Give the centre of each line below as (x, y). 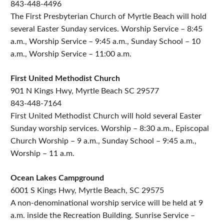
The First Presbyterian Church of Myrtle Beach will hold (108, 16)
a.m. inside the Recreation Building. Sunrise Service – (103, 215)
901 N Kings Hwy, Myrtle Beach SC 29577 (85, 91)
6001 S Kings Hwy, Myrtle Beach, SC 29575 (87, 190)
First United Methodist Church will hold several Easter (106, 116)
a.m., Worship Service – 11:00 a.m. (71, 54)
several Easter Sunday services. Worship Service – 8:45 (106, 29)
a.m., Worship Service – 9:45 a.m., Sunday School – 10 (105, 41)
